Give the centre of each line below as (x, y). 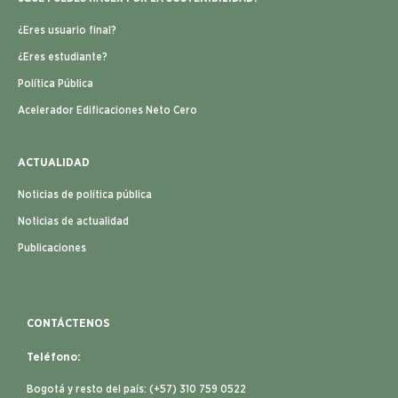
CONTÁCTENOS (68, 323)
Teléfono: (54, 357)
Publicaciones (52, 247)
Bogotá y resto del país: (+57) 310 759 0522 (136, 389)
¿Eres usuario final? (67, 30)
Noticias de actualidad (73, 221)
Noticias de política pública (85, 194)
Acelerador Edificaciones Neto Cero (107, 110)
